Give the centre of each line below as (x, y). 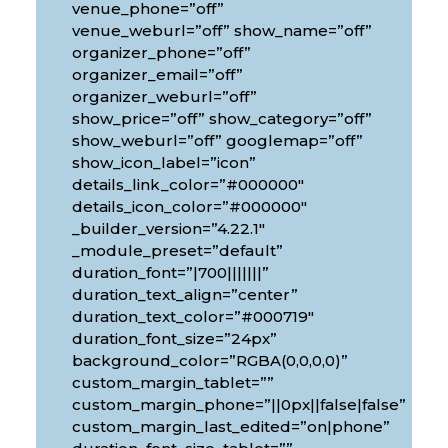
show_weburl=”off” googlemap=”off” (217, 140)
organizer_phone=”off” (161, 52)
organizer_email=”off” (157, 74)
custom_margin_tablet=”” (172, 382)
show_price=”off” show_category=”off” (221, 118)
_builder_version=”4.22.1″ (168, 228)
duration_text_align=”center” (184, 294)
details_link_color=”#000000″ (187, 184)
